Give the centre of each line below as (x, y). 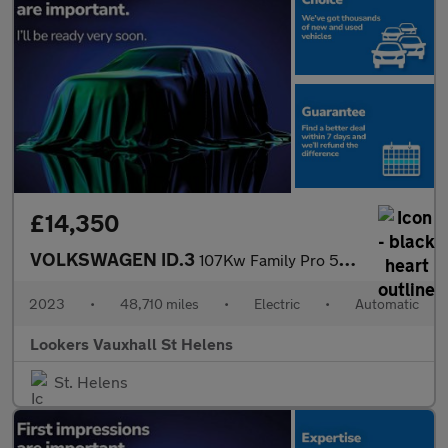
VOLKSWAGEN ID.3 (114, 259)
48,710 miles (159, 304)
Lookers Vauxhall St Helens (131, 344)
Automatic (387, 304)
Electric (277, 304)
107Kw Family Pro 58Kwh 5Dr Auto (269, 260)
